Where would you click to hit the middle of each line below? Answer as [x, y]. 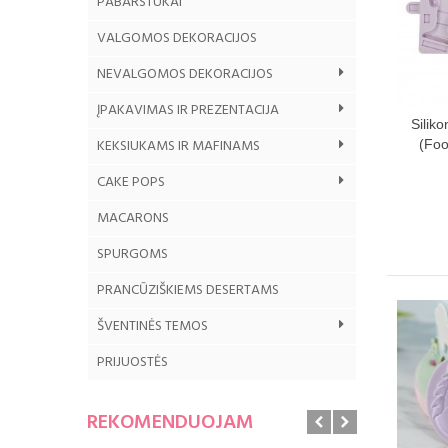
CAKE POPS [131, 182]
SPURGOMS [132, 254]
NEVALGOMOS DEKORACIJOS [185, 74]
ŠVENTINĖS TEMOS [152, 326]
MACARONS [133, 218]
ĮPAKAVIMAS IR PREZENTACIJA [188, 110]
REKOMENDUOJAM [170, 422]
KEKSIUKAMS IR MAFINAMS [178, 146]
